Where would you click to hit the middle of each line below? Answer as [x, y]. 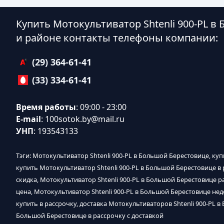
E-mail [28, 119]
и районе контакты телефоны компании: [117, 38]
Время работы [46, 107]
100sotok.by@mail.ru [85, 119]
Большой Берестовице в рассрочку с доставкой [90, 215]
